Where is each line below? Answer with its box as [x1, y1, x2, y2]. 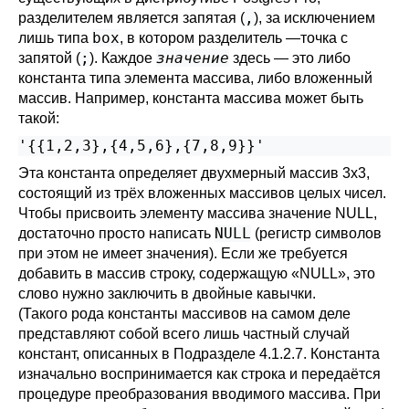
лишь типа [18, 30, 92, 46]
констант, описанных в [18, 346, 173, 362]
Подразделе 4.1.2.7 [173, 346, 303, 362]
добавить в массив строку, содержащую [18, 266, 291, 281]
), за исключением [254, 10, 375, 26]
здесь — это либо [229, 50, 351, 66]
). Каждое [89, 50, 156, 66]
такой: [18, 110, 59, 126]
